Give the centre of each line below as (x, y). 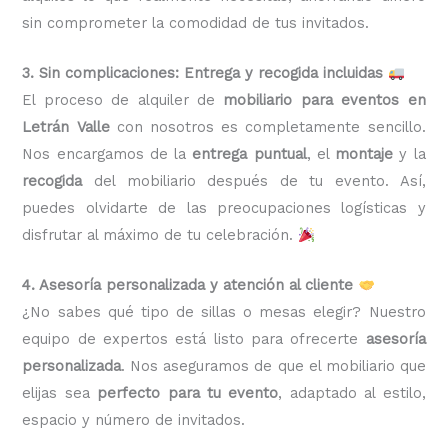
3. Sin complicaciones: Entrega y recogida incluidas (203, 73)
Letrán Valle (66, 127)
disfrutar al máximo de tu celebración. (160, 235)
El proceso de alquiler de (123, 100)
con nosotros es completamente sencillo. (267, 127)
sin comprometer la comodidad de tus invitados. (196, 22)
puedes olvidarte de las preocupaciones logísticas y (224, 208)
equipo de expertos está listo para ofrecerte (194, 339)
